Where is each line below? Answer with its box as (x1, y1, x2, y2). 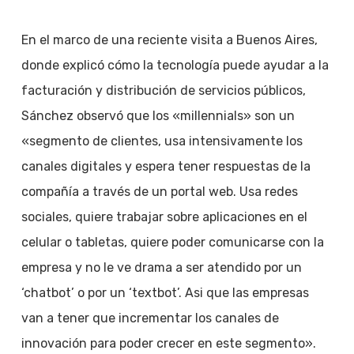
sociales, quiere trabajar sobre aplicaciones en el (21, 209, 307, 224)
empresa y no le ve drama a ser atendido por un (21, 260, 302, 275)
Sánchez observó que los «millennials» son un (21, 108, 295, 123)
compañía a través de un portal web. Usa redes (21, 184, 298, 199)
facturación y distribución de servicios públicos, (21, 83, 306, 98)
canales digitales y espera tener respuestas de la (21, 159, 311, 174)
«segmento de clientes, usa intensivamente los (21, 134, 303, 149)
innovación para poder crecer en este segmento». (21, 336, 316, 351)
